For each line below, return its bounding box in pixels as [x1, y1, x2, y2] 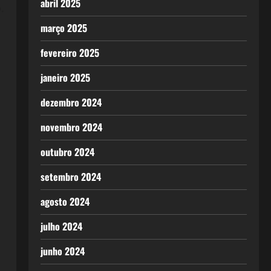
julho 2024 [40, 219, 82, 233]
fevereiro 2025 [40, 45, 99, 60]
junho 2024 [40, 244, 85, 258]
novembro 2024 [40, 120, 102, 134]
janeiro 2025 [40, 70, 90, 85]
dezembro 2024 [40, 95, 102, 109]
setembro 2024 [40, 169, 101, 184]
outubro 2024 [40, 145, 94, 159]
